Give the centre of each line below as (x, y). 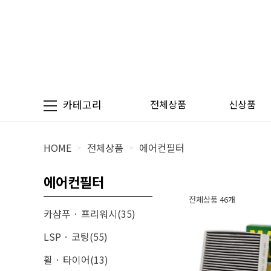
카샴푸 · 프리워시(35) (90, 214)
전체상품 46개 (212, 199)
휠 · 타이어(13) (76, 260)
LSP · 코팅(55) (76, 237)
